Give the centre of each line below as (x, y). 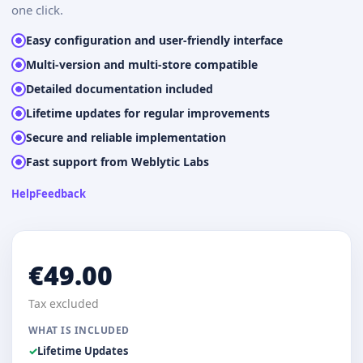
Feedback (61, 194)
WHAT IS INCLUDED (79, 330)
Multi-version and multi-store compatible (142, 64)
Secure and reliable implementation (126, 137)
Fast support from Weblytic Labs (117, 162)
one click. (37, 10)
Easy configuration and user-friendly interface (154, 40)
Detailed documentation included (120, 89)
